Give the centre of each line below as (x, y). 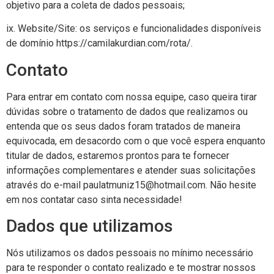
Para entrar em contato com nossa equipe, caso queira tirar (131, 97)
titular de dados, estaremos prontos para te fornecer (118, 155)
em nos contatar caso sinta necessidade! (94, 199)
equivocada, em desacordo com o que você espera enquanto (136, 141)
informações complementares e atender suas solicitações (131, 170)
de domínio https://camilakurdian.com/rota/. (99, 43)
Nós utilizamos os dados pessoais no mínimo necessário (130, 253)
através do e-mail (45, 185)
